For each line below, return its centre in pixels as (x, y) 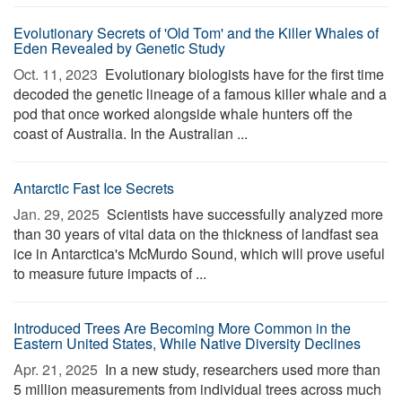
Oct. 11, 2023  (57, 74)
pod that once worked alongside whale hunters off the (183, 114)
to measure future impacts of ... (110, 273)
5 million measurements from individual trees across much (197, 389)
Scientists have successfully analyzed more (243, 214)
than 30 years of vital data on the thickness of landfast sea (196, 234)
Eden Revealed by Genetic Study (119, 48)
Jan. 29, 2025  (58, 214)
